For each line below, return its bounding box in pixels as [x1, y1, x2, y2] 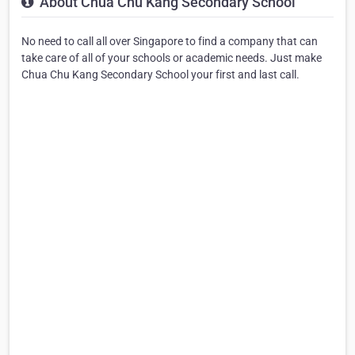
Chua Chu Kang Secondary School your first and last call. [21, 67, 300, 81]
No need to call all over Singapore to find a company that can [21, 34, 318, 48]
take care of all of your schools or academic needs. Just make [21, 51, 322, 64]
